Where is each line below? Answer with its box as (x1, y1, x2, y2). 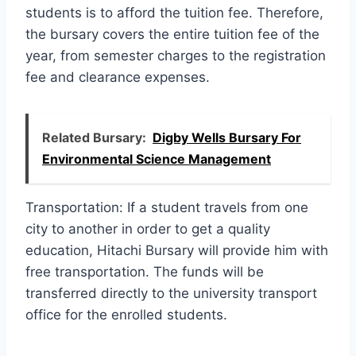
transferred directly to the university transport (25, 284, 317, 301)
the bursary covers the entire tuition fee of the (25, 25, 319, 42)
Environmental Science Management (42, 150, 271, 167)
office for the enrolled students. (25, 306, 227, 323)
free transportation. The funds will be (25, 263, 264, 280)
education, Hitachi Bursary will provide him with (25, 242, 328, 258)
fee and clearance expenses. (25, 68, 210, 85)
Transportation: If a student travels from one (25, 199, 308, 215)
